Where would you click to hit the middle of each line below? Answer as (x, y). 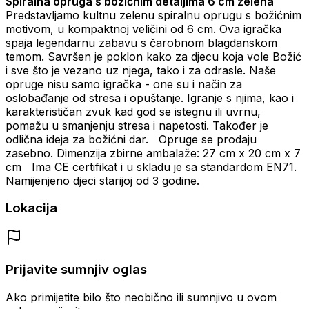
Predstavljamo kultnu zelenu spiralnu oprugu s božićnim (153, 15)
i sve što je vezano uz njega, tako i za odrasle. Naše (141, 70)
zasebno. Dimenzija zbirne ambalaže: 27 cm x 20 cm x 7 (153, 153)
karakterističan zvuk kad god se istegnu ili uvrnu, (133, 111)
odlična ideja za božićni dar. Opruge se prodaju (131, 139)
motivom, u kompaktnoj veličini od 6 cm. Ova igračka (143, 29)
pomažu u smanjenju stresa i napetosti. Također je (137, 125)
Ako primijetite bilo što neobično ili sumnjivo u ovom (141, 297)
